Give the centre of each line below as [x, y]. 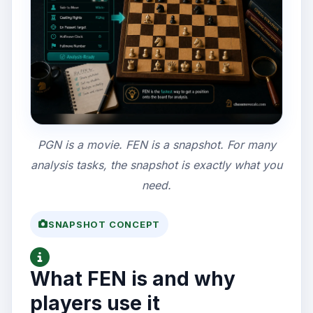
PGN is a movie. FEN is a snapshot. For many [156, 144]
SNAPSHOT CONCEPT [104, 224]
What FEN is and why [133, 278]
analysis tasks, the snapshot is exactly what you [156, 165]
